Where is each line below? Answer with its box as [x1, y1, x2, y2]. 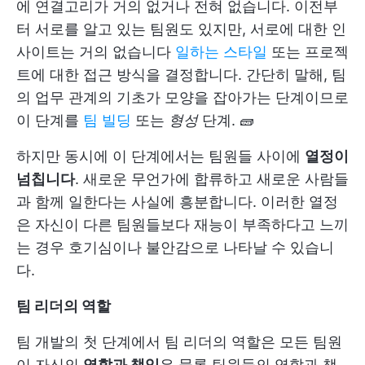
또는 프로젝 [267, 42, 349, 60]
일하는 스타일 [175, 42, 267, 60]
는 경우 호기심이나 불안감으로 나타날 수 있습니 [16, 238, 334, 256]
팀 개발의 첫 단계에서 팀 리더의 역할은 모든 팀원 [16, 332, 342, 350]
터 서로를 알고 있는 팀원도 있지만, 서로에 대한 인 [16, 20, 346, 37]
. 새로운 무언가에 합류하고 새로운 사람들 [75, 169, 349, 187]
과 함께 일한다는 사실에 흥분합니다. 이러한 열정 [16, 192, 338, 210]
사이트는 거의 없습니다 [16, 42, 175, 60]
